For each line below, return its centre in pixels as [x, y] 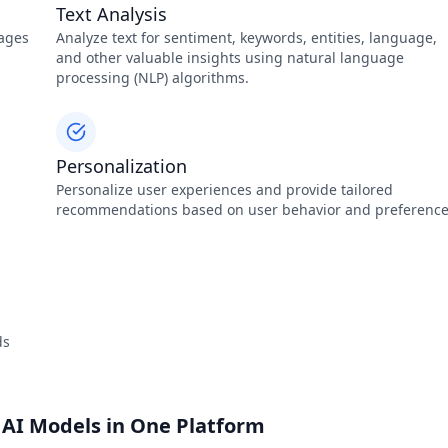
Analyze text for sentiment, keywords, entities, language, [246, 37]
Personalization [121, 166]
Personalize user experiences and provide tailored [224, 189]
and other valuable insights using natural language [230, 57]
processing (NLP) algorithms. [152, 77]
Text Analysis [111, 14]
